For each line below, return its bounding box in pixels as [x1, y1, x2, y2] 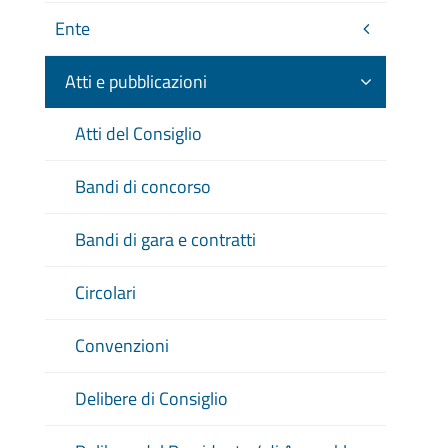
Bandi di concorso [74, 173, 211, 200]
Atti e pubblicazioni [64, 68, 207, 95]
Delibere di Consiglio [74, 385, 228, 412]
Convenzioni [74, 332, 169, 359]
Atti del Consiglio [74, 120, 202, 147]
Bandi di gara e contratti [74, 226, 256, 253]
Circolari [74, 279, 136, 306]
